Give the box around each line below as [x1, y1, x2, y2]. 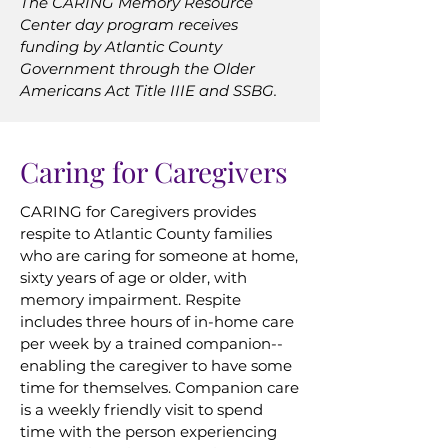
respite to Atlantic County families [20, 224, 272, 243]
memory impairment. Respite [20, 290, 241, 309]
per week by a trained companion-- [20, 334, 283, 353]
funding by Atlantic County [20, 37, 222, 56]
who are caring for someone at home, [20, 246, 298, 265]
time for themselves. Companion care [20, 378, 299, 397]
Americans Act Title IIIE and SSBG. [20, 81, 281, 100]
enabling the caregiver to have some [20, 356, 292, 375]
